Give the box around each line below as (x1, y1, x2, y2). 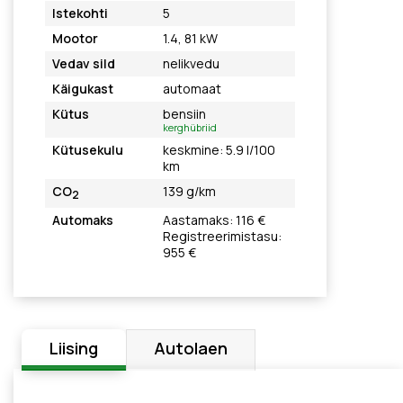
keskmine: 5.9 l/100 (162, 141, 275, 158)
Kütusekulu (52, 141, 123, 158)
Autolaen (154, 337, 228, 359)
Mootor (52, 30, 98, 47)
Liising (49, 337, 98, 359)
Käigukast (52, 80, 113, 97)
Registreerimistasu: (162, 228, 282, 245)
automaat (162, 80, 221, 97)
